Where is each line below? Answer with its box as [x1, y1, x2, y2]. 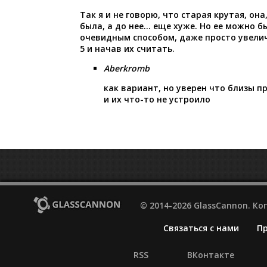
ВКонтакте [187, 249, 234, 260]
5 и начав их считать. [80, 42, 175, 54]
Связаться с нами [163, 222, 239, 234]
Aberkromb [104, 62, 150, 74]
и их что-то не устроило [104, 93, 210, 105]
